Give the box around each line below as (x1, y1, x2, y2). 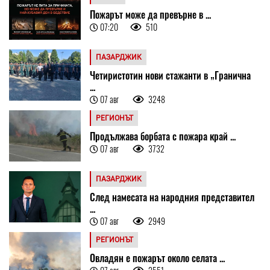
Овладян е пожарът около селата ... (90, 251, 225, 266)
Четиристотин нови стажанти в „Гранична (90, 68, 251, 83)
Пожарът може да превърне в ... (90, 7, 212, 22)
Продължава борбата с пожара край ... (90, 129, 236, 144)
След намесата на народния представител (90, 190, 255, 205)
